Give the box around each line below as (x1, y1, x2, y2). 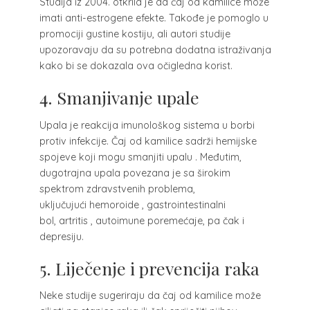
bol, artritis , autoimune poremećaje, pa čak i (39, 214, 244, 227)
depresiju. (39, 230, 84, 243)
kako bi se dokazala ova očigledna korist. (39, 60, 232, 73)
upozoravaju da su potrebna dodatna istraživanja (39, 44, 271, 57)
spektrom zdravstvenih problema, (39, 182, 195, 195)
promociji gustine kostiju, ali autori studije (39, 28, 230, 41)
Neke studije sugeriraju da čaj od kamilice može (39, 289, 261, 302)
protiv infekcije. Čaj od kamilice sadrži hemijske (39, 134, 257, 147)
